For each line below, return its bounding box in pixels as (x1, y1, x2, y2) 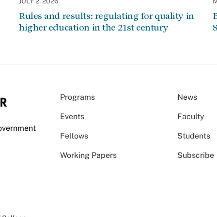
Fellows (60, 131, 88, 140)
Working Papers (60, 151, 117, 160)
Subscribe (177, 151, 215, 160)
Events (60, 112, 84, 121)
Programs (60, 93, 95, 102)
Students (177, 131, 211, 140)
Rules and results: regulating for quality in (19, 11, 194, 21)
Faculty (177, 112, 205, 121)
